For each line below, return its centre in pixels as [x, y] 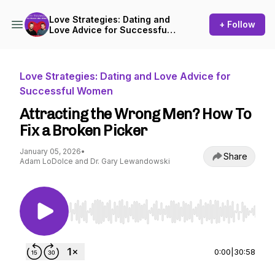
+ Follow [237, 24]
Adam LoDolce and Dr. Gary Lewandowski [95, 161]
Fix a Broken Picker [83, 130]
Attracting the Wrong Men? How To [136, 114]
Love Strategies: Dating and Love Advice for [125, 76]
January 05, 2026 [50, 151]
